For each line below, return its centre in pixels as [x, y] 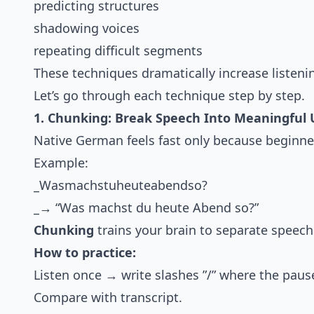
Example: [61, 163]
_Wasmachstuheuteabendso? [121, 185]
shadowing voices [87, 28]
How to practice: [85, 253]
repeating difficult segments [118, 51]
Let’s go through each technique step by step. [169, 96]
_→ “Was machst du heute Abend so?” [146, 208]
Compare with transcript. [108, 298]
